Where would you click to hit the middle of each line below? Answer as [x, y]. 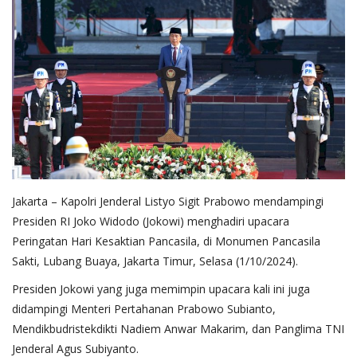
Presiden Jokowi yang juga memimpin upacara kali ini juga [161, 289]
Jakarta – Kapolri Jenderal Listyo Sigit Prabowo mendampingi [168, 202]
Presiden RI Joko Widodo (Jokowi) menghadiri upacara [151, 222]
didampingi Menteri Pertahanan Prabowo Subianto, [144, 309]
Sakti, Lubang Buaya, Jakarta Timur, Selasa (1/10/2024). [157, 261]
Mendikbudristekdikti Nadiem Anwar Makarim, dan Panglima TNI [178, 329]
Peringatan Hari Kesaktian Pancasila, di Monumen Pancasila [166, 241]
